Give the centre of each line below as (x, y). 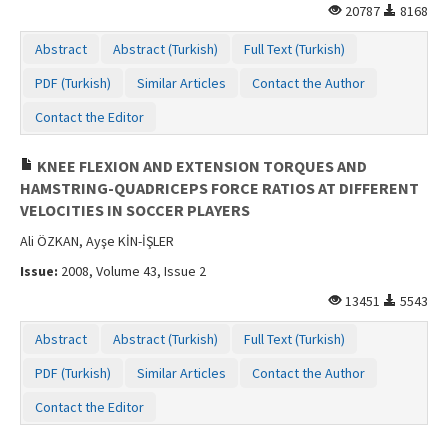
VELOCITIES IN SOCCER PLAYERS (135, 209)
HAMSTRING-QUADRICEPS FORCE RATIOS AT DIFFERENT (219, 187)
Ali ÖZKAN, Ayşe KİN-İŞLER (97, 240)
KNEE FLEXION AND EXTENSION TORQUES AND (200, 165)
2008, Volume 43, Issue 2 (132, 270)
